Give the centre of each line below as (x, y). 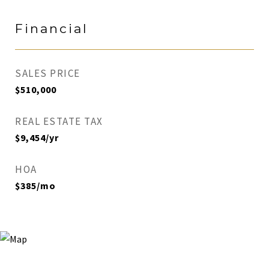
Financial (52, 29)
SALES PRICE (48, 73)
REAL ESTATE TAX (59, 121)
